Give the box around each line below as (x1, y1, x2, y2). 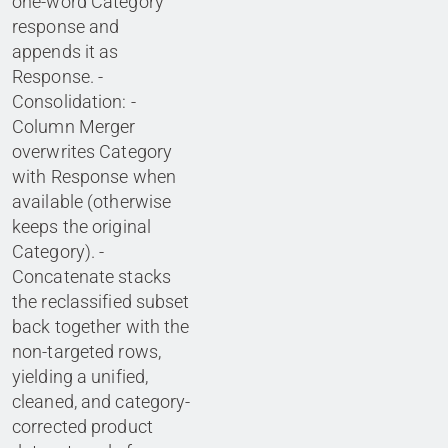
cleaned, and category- (12, 391, 191, 413)
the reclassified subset (12, 291, 190, 313)
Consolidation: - (12, 91, 136, 113)
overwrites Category (12, 141, 173, 163)
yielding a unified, (12, 366, 149, 388)
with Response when (12, 166, 177, 188)
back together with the (12, 316, 190, 338)
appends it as (12, 41, 119, 63)
